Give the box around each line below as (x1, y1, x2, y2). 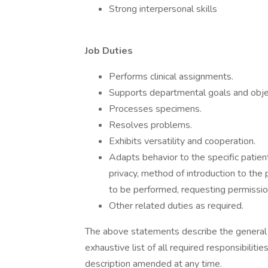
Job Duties (85, 44, 133, 57)
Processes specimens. (109, 102, 202, 115)
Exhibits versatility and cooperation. (109, 135, 255, 148)
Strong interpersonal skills (109, 2, 217, 16)
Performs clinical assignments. (109, 70, 233, 83)
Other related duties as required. (109, 199, 243, 212)
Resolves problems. (109, 118, 192, 132)
